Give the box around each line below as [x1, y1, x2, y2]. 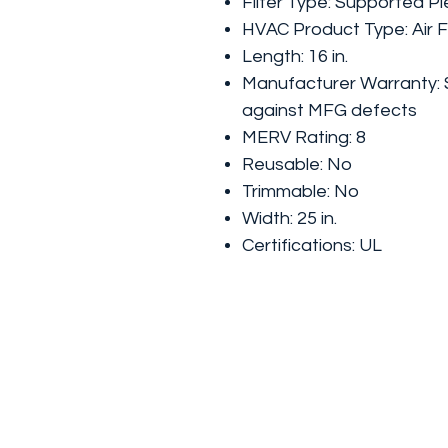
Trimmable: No [242, 182, 359, 201]
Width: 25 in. [242, 209, 337, 228]
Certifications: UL [242, 236, 382, 255]
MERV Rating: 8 [242, 128, 366, 147]
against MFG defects [242, 101, 417, 120]
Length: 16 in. [242, 47, 348, 66]
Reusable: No [242, 155, 352, 174]
